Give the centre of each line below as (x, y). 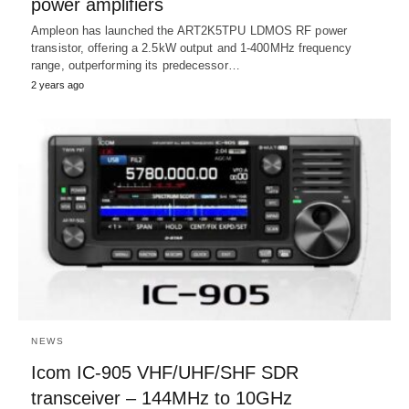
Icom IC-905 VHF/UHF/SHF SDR (165, 373)
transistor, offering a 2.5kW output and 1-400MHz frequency (191, 47)
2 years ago (58, 84)
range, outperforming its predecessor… (136, 65)
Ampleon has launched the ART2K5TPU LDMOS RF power (189, 30)
